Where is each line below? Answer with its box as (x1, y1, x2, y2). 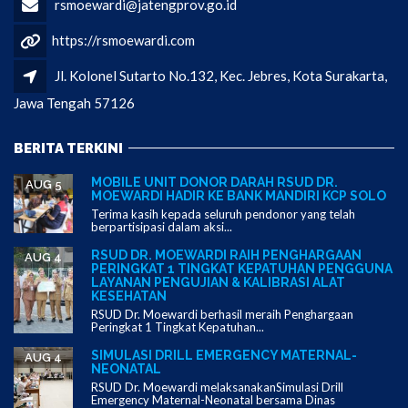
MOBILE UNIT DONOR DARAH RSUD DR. (91, 174, 338, 189)
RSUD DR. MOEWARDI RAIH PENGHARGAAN (91, 247, 362, 262)
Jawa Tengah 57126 (14, 95, 135, 112)
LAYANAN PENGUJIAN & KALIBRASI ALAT (91, 274, 345, 290)
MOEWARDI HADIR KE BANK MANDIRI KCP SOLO (91, 188, 386, 203)
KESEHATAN (91, 288, 167, 303)
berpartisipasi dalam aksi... (91, 219, 232, 234)
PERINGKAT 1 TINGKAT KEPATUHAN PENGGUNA (91, 260, 393, 276)
